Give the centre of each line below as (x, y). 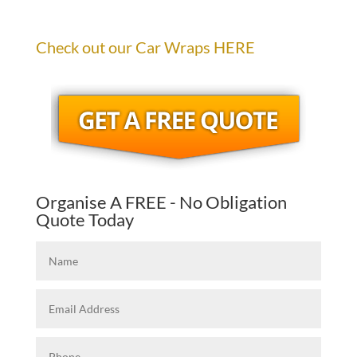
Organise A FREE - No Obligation (161, 202)
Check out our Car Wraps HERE (145, 47)
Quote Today (84, 219)
